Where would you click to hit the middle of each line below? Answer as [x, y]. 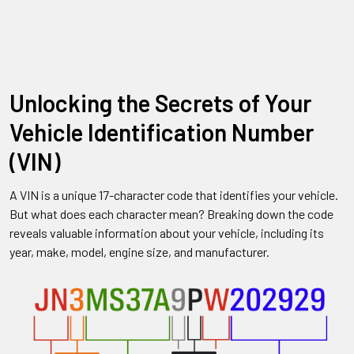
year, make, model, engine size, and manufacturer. [139, 252]
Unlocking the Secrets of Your [160, 103]
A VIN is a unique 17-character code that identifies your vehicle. [174, 195]
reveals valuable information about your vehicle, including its [167, 233]
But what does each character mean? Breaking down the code [171, 214]
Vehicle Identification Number [162, 132]
